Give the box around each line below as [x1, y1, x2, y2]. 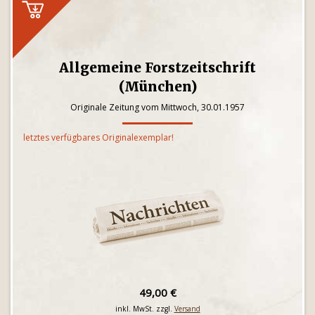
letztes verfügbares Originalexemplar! [23, 131, 174, 143]
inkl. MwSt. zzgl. [115, 304, 174, 314]
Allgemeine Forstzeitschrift [59, 59, 256, 76]
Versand [174, 304, 200, 314]
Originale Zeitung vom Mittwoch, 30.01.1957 [70, 101, 245, 113]
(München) [118, 78, 197, 95]
